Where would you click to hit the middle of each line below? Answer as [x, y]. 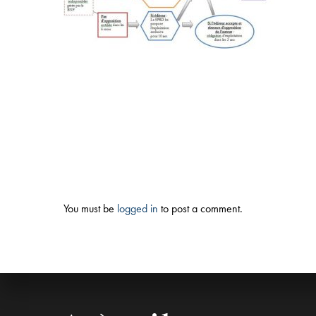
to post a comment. [200, 208]
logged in [138, 208]
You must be [90, 208]
